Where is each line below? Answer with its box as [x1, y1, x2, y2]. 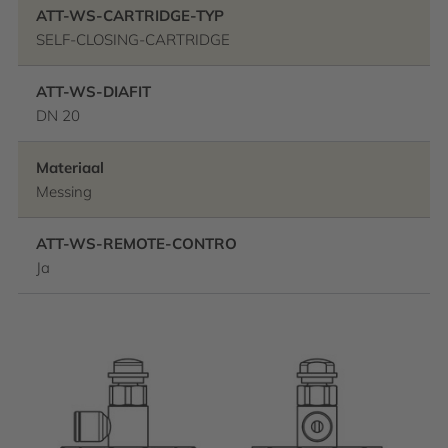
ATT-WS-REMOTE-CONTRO [36, 234, 237, 253]
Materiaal [36, 158, 104, 177]
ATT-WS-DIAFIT [36, 82, 151, 101]
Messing [36, 182, 92, 201]
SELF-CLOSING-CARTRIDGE [36, 30, 230, 49]
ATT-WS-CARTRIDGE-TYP [36, 6, 224, 25]
